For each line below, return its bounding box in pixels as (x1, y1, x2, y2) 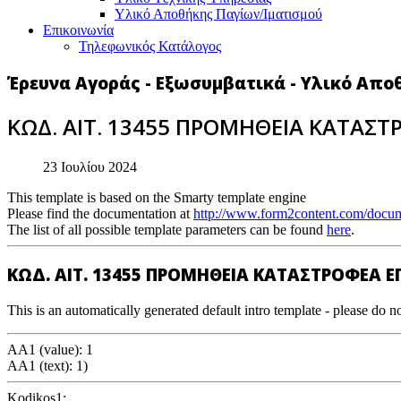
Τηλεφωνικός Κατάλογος (79, 38, 221, 54)
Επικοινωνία (43, 22, 114, 38)
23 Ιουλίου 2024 (43, 158, 137, 175)
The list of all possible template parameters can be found (7, 221, 327, 237)
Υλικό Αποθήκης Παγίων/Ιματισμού (115, 6, 322, 21)
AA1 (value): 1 (7, 341, 93, 357)
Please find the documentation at (7, 205, 193, 221)
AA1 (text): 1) (7, 357, 88, 373)
